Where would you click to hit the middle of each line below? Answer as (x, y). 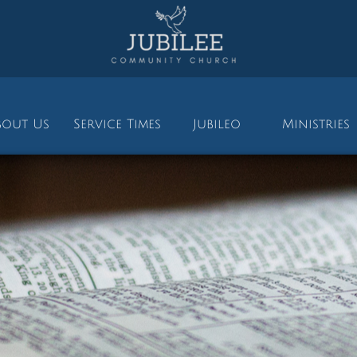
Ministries (316, 124)
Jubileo (216, 124)
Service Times (117, 124)
